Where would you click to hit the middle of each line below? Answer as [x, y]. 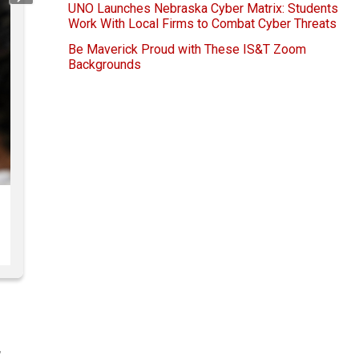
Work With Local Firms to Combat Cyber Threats [202, 24]
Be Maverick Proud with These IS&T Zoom [187, 50]
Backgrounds [105, 65]
